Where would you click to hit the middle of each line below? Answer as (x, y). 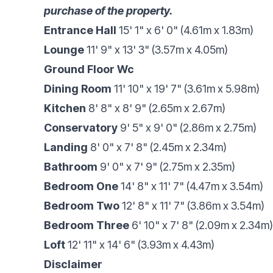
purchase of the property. (108, 10)
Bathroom (71, 166)
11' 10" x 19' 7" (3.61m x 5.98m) (187, 88)
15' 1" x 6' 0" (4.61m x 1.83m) (186, 30)
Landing (66, 147)
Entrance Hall (80, 30)
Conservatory (81, 127)
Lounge (64, 49)
